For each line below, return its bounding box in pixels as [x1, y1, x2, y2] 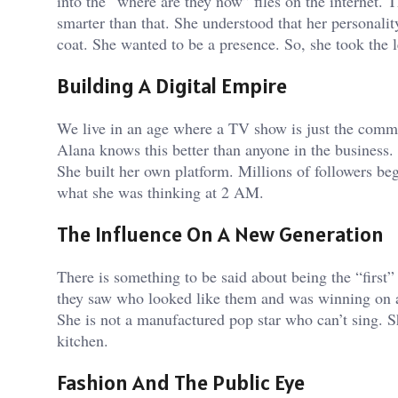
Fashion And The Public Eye [57, 368, 305, 396]
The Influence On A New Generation [57, 219, 384, 248]
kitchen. [57, 329, 114, 351]
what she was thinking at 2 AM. [57, 181, 269, 203]
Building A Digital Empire [57, 72, 287, 100]
